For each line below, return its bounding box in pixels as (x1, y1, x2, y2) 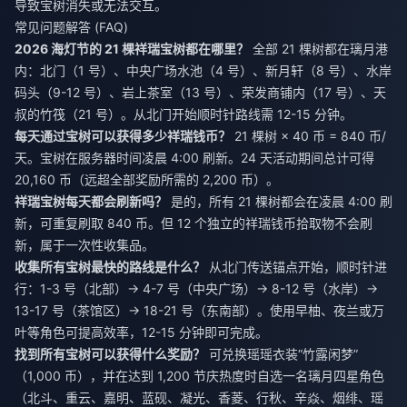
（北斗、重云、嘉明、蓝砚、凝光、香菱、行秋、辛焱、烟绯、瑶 (15, 389, 383, 405)
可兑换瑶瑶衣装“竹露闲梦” (205, 345, 358, 362)
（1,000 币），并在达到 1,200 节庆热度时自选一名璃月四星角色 (15, 367, 384, 383)
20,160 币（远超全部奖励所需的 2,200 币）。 (15, 171, 279, 187)
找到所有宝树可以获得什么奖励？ (15, 345, 205, 362)
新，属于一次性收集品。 (15, 236, 154, 253)
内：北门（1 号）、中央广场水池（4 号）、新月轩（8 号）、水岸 (15, 62, 392, 78)
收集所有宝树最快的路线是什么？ (15, 258, 205, 274)
